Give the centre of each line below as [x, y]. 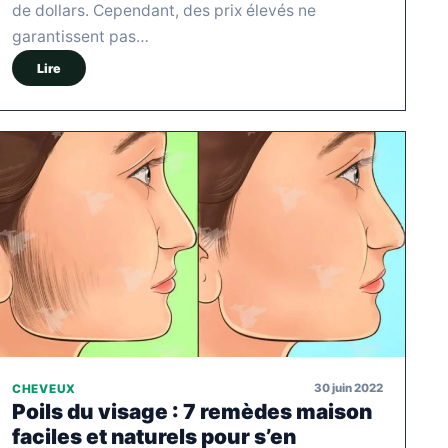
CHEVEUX [44, 388]
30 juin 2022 [348, 388]
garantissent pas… [80, 37]
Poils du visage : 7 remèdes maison [192, 411]
